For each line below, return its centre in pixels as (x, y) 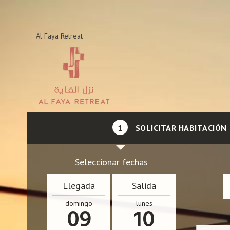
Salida (144, 186)
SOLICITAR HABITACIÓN (181, 128)
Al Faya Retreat (59, 36)
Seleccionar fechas (111, 162)
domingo (79, 203)
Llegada (79, 186)
